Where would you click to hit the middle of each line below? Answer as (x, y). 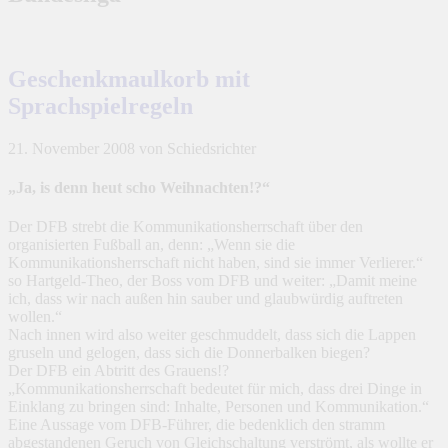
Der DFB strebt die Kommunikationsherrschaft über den (185, 227)
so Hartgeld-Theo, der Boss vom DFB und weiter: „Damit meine (212, 281)
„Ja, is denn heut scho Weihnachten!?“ (139, 187)
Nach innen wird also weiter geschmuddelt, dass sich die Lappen (212, 335)
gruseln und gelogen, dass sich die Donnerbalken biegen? (189, 353)
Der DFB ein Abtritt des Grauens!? (118, 371)
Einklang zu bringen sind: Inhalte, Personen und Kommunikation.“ (218, 407)
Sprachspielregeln (100, 105)
